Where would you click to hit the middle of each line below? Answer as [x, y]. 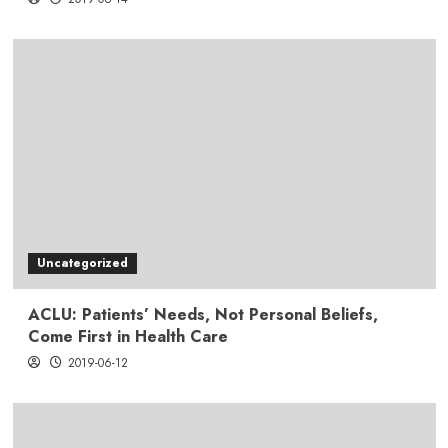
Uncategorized [82, 262]
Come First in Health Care [127, 336]
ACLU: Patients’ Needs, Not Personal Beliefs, [202, 314]
